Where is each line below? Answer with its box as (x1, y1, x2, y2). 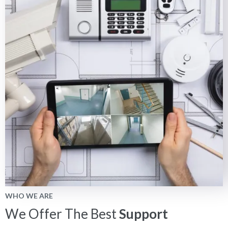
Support (119, 206, 168, 222)
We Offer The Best (5, 206, 119, 222)
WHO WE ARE (5, 191, 53, 201)
